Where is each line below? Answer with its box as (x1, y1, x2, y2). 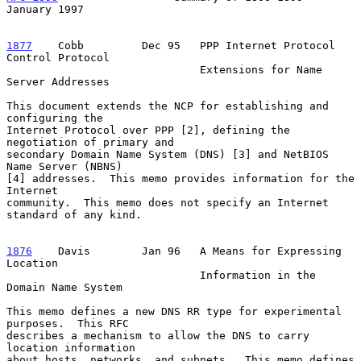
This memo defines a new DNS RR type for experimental (6, 305, 342, 317)
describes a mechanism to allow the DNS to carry (6, 329, 309, 342)
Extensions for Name (6, 63, 200, 76)
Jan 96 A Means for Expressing (103, 244, 342, 257)
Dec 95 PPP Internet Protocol (97, 39, 335, 52)
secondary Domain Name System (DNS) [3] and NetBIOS (6, 147, 329, 160)
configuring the (6, 111, 103, 124)
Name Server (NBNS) (6, 160, 122, 172)
